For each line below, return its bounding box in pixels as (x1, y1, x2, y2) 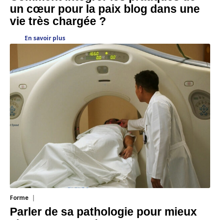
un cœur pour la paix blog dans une (10, 3, 200, 15)
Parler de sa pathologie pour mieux (10, 205, 197, 218)
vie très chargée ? (10, 15, 106, 27)
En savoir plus (25, 34, 65, 42)
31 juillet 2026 (35, 193, 74, 202)
